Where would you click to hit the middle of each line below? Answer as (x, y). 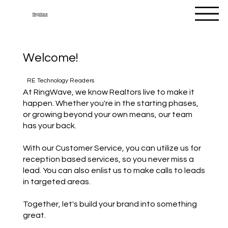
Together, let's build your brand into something (110, 204)
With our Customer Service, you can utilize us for (112, 148)
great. (34, 216)
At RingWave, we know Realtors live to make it (108, 92)
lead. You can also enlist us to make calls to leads (114, 171)
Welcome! (50, 58)
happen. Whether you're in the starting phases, (110, 104)
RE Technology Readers (60, 80)
